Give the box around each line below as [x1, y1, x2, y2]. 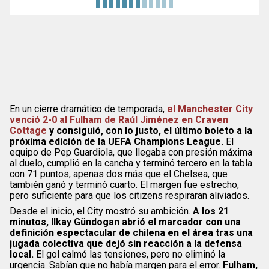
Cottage [10, 124, 47, 136]
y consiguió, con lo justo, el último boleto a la [47, 124, 252, 136]
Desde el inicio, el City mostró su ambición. [10, 205, 193, 217]
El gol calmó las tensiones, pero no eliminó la [34, 248, 225, 260]
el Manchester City [167, 103, 253, 115]
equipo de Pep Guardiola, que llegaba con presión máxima [10, 146, 252, 158]
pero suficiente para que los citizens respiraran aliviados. [10, 189, 249, 201]
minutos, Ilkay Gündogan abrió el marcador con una [10, 216, 241, 228]
